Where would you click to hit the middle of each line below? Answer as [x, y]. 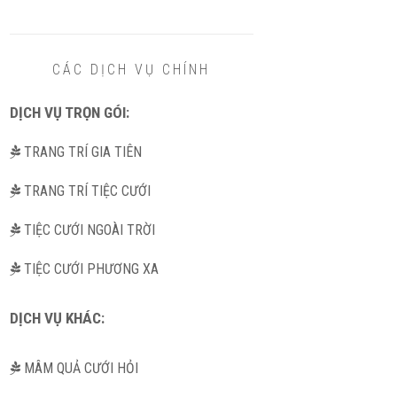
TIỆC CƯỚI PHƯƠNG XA [89, 269]
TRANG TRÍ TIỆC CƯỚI [85, 191]
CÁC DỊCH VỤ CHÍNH [132, 70]
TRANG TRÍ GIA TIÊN [81, 152]
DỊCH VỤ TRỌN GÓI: [69, 113]
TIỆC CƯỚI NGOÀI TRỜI [87, 230]
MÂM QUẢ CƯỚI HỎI [79, 368]
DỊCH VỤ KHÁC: [57, 318]
